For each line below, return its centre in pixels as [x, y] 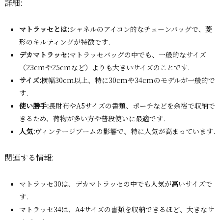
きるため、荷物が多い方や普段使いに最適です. [92, 119]
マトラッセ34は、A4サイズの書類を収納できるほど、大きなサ [117, 209]
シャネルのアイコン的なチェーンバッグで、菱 [141, 29]
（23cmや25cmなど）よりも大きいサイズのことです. [104, 68]
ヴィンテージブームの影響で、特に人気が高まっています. [125, 131]
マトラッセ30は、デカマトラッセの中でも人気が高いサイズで [116, 184]
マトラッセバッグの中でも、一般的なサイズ [138, 55]
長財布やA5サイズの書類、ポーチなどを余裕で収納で [132, 106]
